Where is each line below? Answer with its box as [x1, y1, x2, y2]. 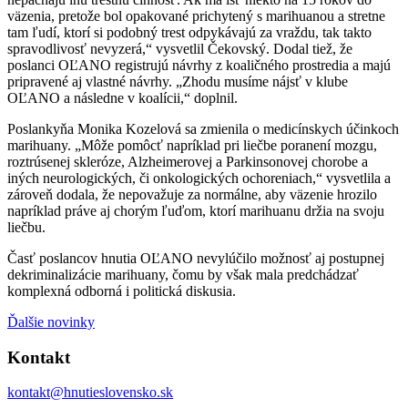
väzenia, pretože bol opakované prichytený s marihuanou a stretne [7, 7, 385, 24]
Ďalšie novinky [7, 313, 95, 330]
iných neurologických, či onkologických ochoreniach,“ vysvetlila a [7, 169, 391, 186]
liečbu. [7, 219, 46, 235]
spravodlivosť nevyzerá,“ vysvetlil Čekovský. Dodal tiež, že [7, 40, 352, 56]
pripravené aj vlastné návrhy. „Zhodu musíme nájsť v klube [7, 73, 348, 89]
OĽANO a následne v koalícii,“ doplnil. [7, 89, 241, 106]
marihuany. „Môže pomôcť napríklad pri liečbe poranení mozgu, [7, 137, 377, 153]
